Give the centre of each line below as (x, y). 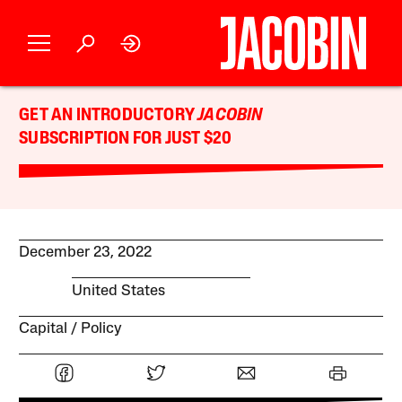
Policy (102, 328)
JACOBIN (230, 116)
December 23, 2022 (86, 253)
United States (118, 291)
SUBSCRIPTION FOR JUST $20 (126, 139)
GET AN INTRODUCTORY (109, 116)
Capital (44, 328)
